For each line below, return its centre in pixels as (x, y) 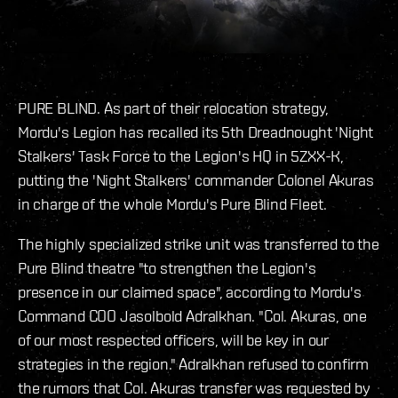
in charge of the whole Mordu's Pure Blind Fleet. (172, 204)
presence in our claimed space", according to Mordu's (190, 292)
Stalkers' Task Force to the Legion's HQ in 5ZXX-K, (181, 156)
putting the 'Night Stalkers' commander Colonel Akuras (196, 180)
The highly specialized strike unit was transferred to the (199, 244)
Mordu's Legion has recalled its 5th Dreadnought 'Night (196, 132)
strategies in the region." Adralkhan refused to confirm (194, 364)
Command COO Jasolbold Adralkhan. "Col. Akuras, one (193, 316)
